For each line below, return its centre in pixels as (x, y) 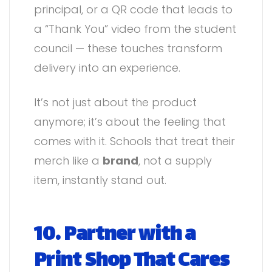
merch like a (68, 161)
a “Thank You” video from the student (135, 29)
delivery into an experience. (107, 68)
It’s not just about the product (115, 103)
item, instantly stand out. (100, 180)
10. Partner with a (115, 236)
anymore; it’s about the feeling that (130, 122)
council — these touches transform (128, 49)
